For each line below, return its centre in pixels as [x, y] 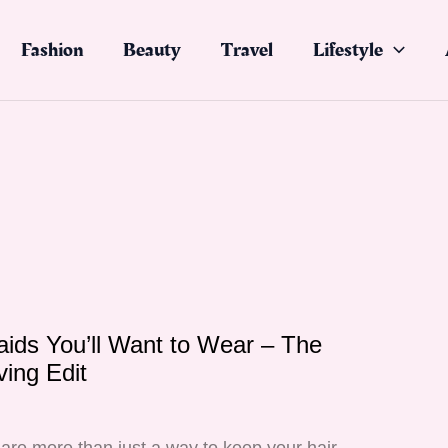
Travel [247, 50]
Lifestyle [348, 50]
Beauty [152, 50]
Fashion [52, 50]
